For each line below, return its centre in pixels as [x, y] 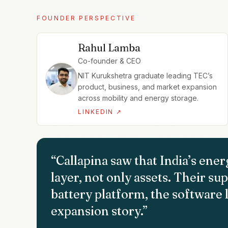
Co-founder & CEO [109, 61]
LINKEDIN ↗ [100, 111]
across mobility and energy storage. [138, 98]
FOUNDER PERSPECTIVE [86, 18]
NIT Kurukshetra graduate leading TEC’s [145, 75]
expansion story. [97, 211]
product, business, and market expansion [147, 87]
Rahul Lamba [109, 47]
